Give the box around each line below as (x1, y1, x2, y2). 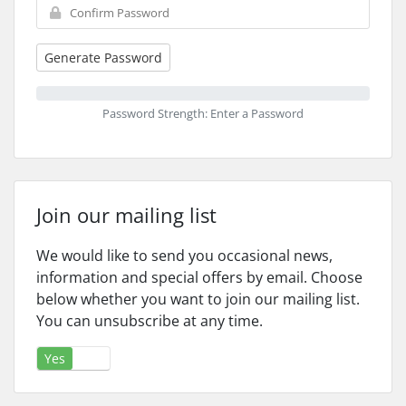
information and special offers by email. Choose (36, 267, 362, 287)
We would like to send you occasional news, (36, 246, 333, 266)
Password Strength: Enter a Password (102, 105, 304, 121)
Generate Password (44, 49, 162, 66)
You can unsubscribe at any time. (36, 311, 263, 331)
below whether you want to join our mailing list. (36, 289, 360, 309)
